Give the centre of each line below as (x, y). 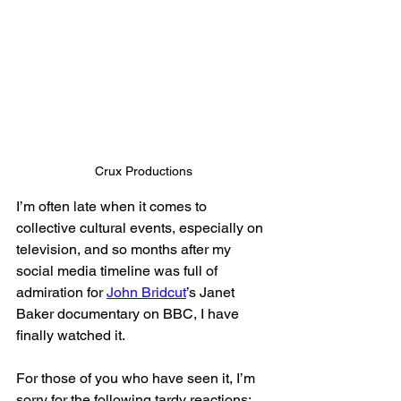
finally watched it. (72, 336)
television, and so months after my (125, 250)
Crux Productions (143, 171)
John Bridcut (146, 293)
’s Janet (212, 293)
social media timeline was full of (119, 271)
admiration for (61, 293)
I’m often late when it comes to (113, 207)
